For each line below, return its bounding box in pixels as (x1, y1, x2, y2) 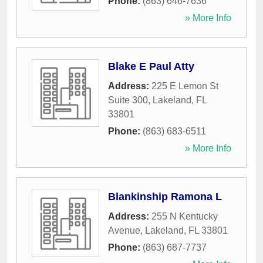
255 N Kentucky (151, 211, 218, 222)
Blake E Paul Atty (108, 60, 194, 73)
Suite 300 (108, 95, 148, 106)
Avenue (108, 225, 140, 236)
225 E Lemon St (151, 81, 218, 92)
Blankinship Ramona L (108, 191, 222, 203)
